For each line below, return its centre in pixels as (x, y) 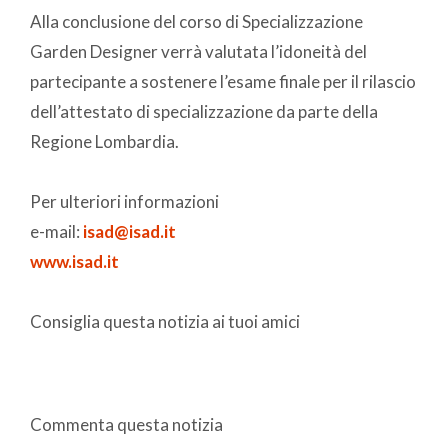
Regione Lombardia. (104, 141)
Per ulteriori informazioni (124, 201)
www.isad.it (74, 261)
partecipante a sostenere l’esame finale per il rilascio (223, 81)
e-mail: (56, 231)
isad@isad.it (129, 231)
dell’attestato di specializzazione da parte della (204, 111)
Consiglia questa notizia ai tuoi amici (165, 321)
